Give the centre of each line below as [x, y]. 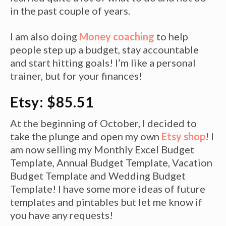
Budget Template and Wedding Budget [98, 175]
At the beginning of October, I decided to [103, 123]
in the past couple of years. [70, 10]
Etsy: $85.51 [52, 102]
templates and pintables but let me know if [106, 202]
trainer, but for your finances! [76, 75]
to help [171, 36]
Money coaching [117, 36]
